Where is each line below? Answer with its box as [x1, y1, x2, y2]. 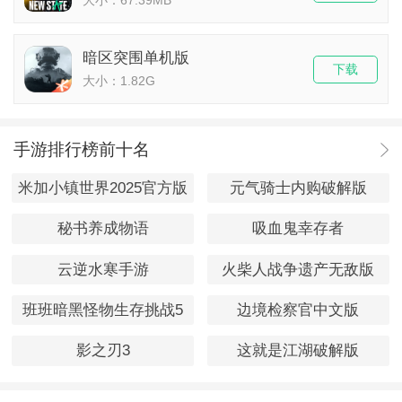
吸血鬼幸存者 [252, 220, 345, 238]
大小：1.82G [82, 74, 155, 89]
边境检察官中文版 [237, 301, 360, 319]
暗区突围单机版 [82, 48, 189, 66]
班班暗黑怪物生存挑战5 [22, 301, 184, 319]
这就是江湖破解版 [237, 342, 360, 360]
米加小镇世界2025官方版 [18, 179, 188, 197]
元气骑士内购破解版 [229, 179, 367, 197]
